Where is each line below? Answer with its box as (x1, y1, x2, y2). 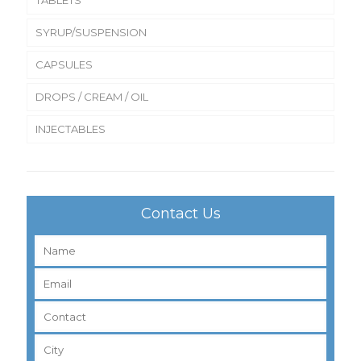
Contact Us (140, 204, 221, 222)
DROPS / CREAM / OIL (35, 89, 148, 103)
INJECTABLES (35, 122, 106, 135)
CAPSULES (35, 57, 93, 71)
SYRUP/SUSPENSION (35, 25, 147, 39)
